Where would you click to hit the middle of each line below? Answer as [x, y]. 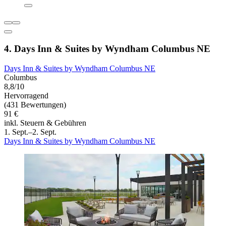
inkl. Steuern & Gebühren [45, 123]
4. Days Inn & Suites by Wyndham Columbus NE [107, 48]
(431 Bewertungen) [35, 104]
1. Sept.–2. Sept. [30, 132]
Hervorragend [26, 95]
